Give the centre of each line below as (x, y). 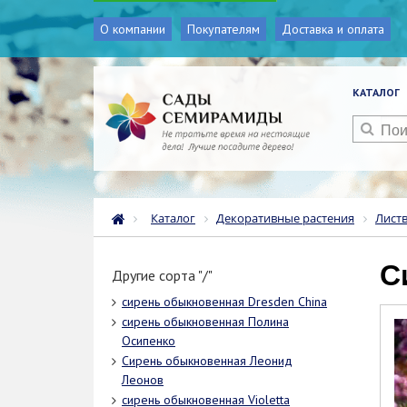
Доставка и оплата (333, 29)
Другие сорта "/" (162, 276)
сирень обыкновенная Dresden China (224, 302)
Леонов (143, 380)
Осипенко (149, 341)
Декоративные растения (285, 218)
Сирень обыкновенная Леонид (207, 361)
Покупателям (223, 29)
